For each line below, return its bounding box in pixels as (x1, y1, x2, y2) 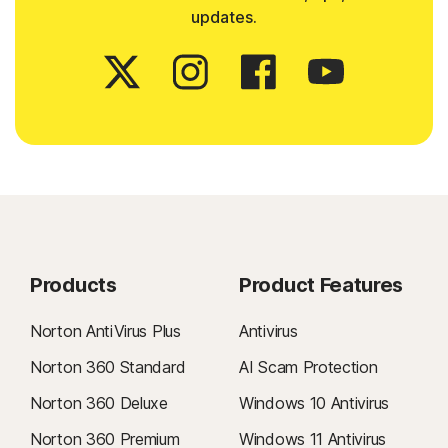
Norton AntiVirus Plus (30, 321, 181, 342)
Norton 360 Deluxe (30, 393, 168, 414)
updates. (191, 7, 257, 28)
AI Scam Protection (239, 357, 378, 378)
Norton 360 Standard (30, 357, 186, 378)
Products (30, 273, 117, 298)
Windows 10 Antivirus (239, 393, 389, 414)
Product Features (239, 273, 404, 298)
